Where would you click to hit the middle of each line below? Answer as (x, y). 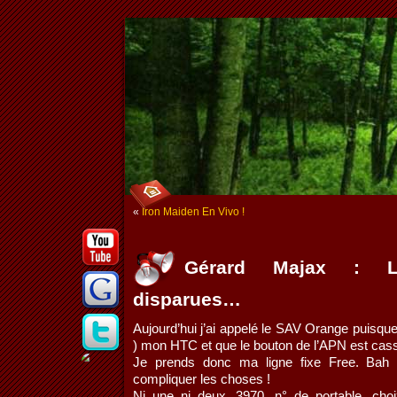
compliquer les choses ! (202, 378)
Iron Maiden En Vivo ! (193, 212)
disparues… (187, 299)
